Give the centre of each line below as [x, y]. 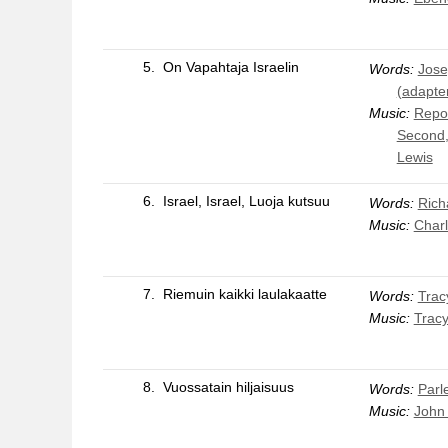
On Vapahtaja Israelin [230, 66]
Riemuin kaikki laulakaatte [244, 293]
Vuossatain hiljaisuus [228, 386]
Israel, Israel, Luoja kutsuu [246, 200]
